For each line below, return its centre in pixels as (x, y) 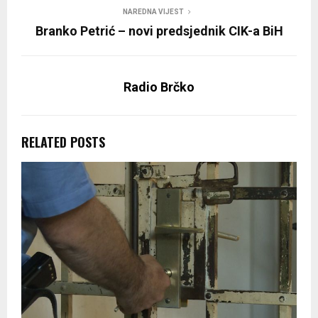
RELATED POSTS (63, 142)
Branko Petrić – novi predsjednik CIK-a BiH (159, 31)
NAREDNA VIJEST (153, 11)
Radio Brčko (159, 87)
